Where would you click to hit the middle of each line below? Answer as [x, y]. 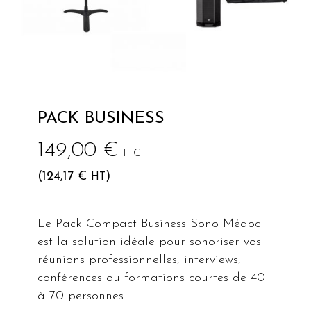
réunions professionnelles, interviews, [140, 260]
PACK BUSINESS [101, 119]
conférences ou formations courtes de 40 [152, 278]
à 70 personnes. [82, 296]
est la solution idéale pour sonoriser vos [150, 242]
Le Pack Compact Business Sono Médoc [149, 224]
